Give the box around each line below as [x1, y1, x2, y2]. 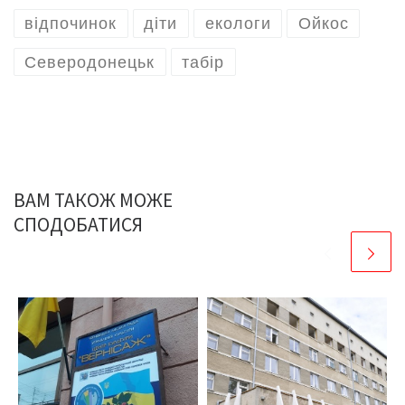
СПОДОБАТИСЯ [14, 212, 143, 237]
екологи [204, 14, 271, 33]
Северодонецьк [24, 52, 155, 71]
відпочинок [24, 14, 118, 33]
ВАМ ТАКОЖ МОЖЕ [14, 187, 173, 212]
